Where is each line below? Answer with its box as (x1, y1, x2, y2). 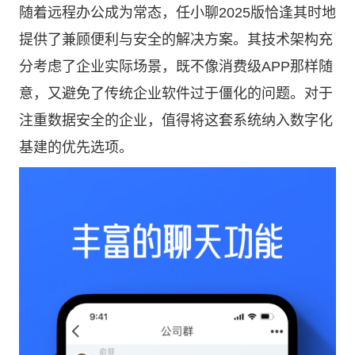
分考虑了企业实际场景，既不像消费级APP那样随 (19, 59, 333, 74)
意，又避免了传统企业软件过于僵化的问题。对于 (19, 86, 333, 101)
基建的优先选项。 (19, 139, 133, 155)
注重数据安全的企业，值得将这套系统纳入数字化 (19, 113, 333, 128)
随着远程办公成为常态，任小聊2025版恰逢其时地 (19, 5, 336, 21)
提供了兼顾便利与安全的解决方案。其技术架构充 (19, 32, 333, 48)
